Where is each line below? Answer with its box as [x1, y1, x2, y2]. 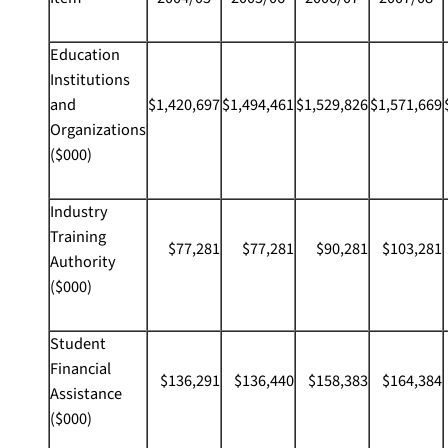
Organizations [50, 118, 146, 142]
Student [50, 332, 106, 356]
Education [50, 43, 120, 67]
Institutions [50, 68, 130, 92]
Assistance [50, 382, 122, 406]
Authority [50, 250, 116, 274]
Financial [50, 357, 111, 381]
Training [50, 225, 106, 249]
